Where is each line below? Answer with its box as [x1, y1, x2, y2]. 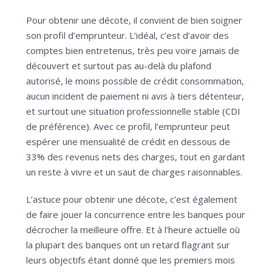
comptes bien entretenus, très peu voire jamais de [26, 44, 239, 57]
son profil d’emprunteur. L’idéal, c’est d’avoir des [26, 29, 229, 42]
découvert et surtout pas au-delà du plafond [26, 59, 211, 72]
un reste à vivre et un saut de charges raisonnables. [26, 166, 242, 178]
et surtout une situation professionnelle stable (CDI [26, 105, 240, 118]
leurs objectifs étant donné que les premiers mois [26, 254, 235, 267]
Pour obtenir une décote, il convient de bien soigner [26, 14, 242, 27]
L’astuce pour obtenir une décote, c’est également [26, 193, 237, 206]
